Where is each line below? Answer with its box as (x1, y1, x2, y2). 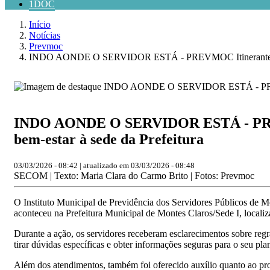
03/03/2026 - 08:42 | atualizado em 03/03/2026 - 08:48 (14, 160, 195, 170)
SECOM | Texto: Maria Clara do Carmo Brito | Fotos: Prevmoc (14, 170, 254, 181)
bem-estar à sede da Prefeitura (14, 131, 204, 147)
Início (29, 19, 51, 30)
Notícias (29, 30, 60, 40)
